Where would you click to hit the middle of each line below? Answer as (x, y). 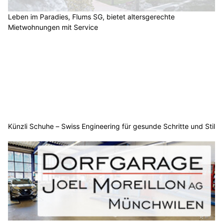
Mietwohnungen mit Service (53, 27)
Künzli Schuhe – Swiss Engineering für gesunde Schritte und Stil (111, 126)
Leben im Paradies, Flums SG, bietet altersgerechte (91, 17)
